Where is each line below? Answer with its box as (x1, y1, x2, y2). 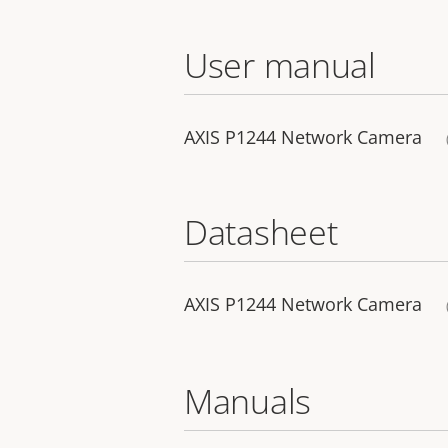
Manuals (184, 377, 311, 424)
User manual (184, 41, 376, 88)
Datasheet (184, 208, 338, 255)
